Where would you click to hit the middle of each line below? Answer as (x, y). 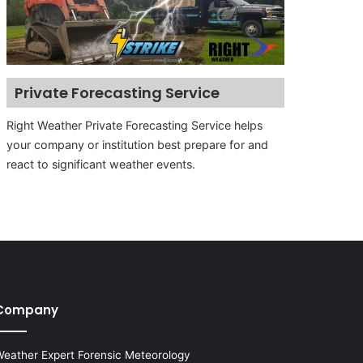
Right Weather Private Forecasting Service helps (134, 126)
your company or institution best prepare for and (137, 145)
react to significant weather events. (100, 164)
